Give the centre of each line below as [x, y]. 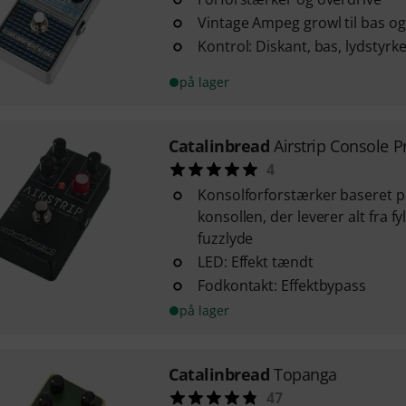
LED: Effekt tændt [255, 262]
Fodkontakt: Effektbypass [282, 285]
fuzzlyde [225, 238]
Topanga [306, 374]
